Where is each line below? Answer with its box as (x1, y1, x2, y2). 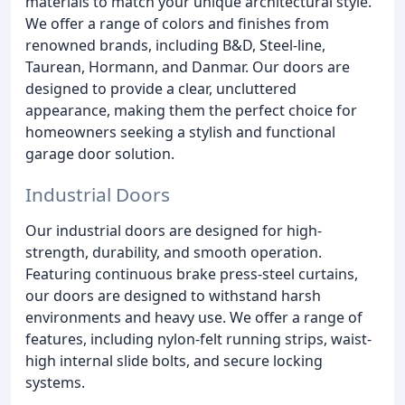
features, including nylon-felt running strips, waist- (25, 329, 372, 350)
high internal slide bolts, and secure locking (25, 351, 323, 372)
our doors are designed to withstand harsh (25, 286, 321, 306)
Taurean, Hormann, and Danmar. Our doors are (25, 57, 350, 78)
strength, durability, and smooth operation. (25, 242, 322, 263)
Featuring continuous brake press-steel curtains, (25, 264, 358, 285)
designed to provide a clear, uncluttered (25, 79, 297, 99)
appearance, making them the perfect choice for (25, 100, 357, 121)
